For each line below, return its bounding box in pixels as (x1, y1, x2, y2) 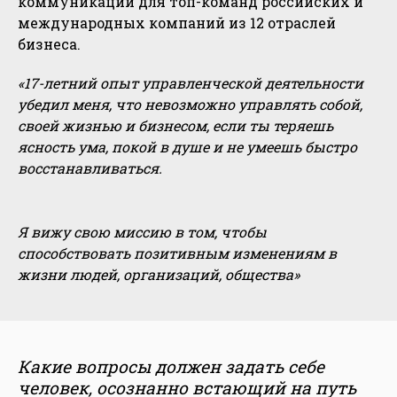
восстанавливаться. (18, 159, 162, 178)
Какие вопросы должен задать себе (18, 355, 324, 378)
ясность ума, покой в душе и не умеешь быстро (18, 137, 357, 157)
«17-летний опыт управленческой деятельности (18, 74, 363, 93)
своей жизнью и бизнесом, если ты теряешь (18, 116, 333, 136)
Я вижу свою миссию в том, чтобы (18, 222, 267, 242)
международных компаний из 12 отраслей (18, 13, 336, 33)
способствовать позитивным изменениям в (18, 244, 337, 263)
